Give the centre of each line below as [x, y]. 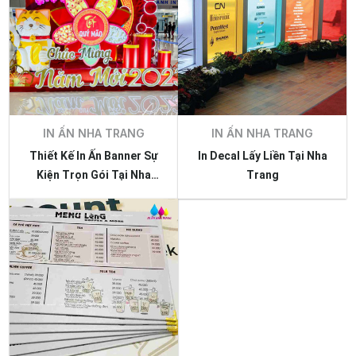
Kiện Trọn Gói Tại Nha [49, 175]
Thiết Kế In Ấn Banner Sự [94, 156]
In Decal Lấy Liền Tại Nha [262, 156]
